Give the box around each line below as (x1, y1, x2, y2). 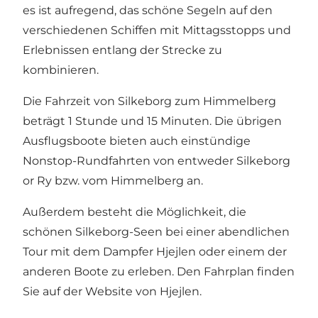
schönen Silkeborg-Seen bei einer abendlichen (23, 225, 290, 239)
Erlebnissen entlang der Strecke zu (23, 43, 222, 57)
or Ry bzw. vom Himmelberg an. (23, 174, 203, 188)
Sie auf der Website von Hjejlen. (23, 285, 202, 299)
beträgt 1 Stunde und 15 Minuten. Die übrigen (23, 114, 282, 128)
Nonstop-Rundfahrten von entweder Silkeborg (23, 154, 290, 168)
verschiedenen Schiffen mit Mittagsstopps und (23, 23, 291, 38)
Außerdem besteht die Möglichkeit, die (23, 205, 246, 219)
